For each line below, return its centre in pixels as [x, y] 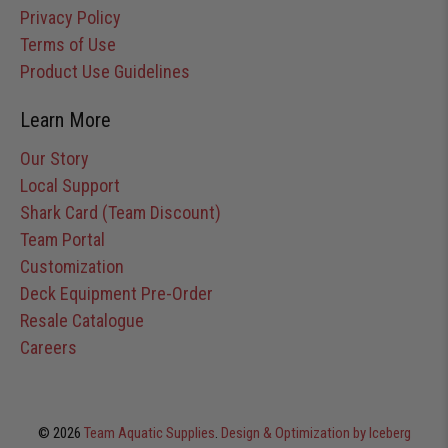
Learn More [65, 120]
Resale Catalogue [82, 321]
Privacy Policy [70, 18]
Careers [48, 348]
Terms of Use [68, 45]
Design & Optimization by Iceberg [315, 433]
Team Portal [62, 240]
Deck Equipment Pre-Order [116, 294]
